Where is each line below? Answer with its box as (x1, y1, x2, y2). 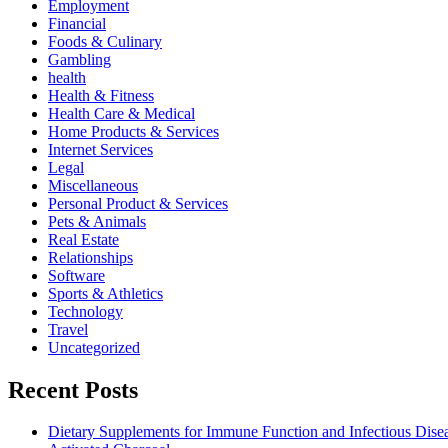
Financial (48, 14, 106, 32)
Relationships (48, 248, 133, 266)
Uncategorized (48, 338, 140, 356)
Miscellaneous (48, 176, 138, 194)
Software (48, 266, 105, 284)
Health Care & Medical (48, 104, 195, 122)
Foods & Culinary (48, 32, 162, 50)
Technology (48, 302, 123, 320)
